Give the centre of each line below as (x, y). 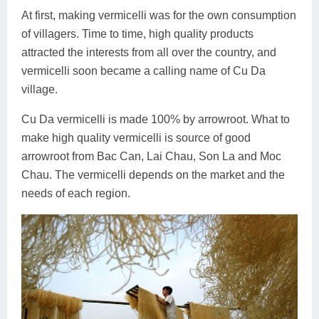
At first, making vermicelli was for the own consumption (159, 15)
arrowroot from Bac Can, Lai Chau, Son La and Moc (151, 156)
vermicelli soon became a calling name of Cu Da (143, 70)
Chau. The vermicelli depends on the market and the (153, 174)
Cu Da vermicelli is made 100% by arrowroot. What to (156, 119)
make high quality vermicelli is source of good (136, 137)
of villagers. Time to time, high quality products (137, 33)
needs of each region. (76, 193)
